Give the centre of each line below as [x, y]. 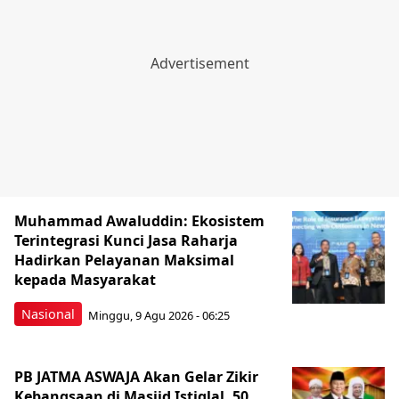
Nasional [48, 314]
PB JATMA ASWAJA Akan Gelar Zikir [136, 377]
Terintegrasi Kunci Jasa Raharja [126, 241]
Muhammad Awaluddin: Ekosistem [139, 221]
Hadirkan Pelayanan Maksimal [124, 261]
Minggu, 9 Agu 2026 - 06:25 [159, 315]
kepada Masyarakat [85, 280]
